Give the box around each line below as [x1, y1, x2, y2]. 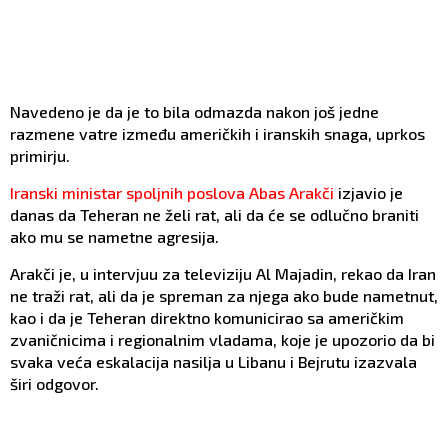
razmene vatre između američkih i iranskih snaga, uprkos [10, 123, 425, 143]
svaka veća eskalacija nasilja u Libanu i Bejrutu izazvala [10, 351, 417, 371]
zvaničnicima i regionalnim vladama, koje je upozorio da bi [10, 329, 435, 349]
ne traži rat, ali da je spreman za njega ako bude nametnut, [10, 285, 438, 305]
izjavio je [334, 182, 403, 202]
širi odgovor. [10, 373, 99, 393]
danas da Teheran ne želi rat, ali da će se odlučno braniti [10, 204, 419, 224]
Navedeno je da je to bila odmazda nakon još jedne [10, 101, 379, 121]
